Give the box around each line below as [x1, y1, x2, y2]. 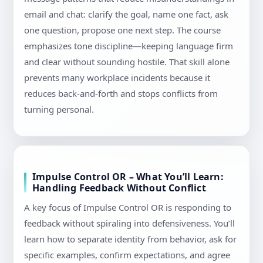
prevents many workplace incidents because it [24, 72, 210, 84]
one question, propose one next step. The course [24, 24, 221, 36]
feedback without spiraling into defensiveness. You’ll [24, 217, 235, 230]
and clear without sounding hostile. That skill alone [24, 56, 230, 68]
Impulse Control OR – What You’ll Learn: [32, 170, 224, 184]
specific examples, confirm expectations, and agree [24, 249, 230, 261]
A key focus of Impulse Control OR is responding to [24, 201, 231, 214]
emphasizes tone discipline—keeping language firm [24, 40, 233, 52]
